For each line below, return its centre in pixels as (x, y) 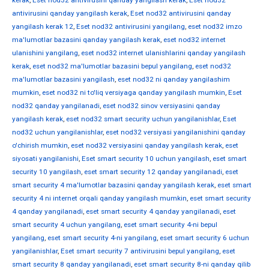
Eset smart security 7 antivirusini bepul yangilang (140, 251)
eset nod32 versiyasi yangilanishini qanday (176, 132)
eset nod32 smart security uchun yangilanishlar (143, 119)
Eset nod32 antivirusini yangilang (131, 27)
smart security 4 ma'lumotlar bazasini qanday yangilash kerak (113, 185)
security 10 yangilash (47, 172)
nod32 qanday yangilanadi (56, 106)
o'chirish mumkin (40, 146)
